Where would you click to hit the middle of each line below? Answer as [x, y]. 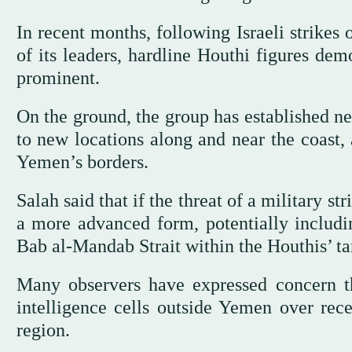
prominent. [58, 77]
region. [43, 330]
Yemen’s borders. [82, 161]
